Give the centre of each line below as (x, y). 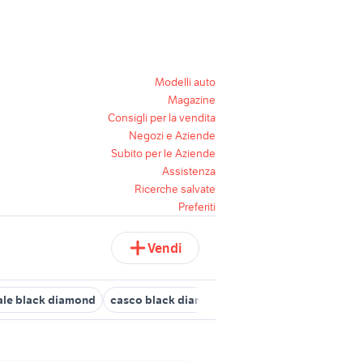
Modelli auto (185, 82)
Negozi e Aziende (172, 135)
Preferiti (197, 207)
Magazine (192, 100)
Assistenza (189, 171)
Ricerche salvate (175, 189)
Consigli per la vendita (162, 117)
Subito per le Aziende (163, 153)
